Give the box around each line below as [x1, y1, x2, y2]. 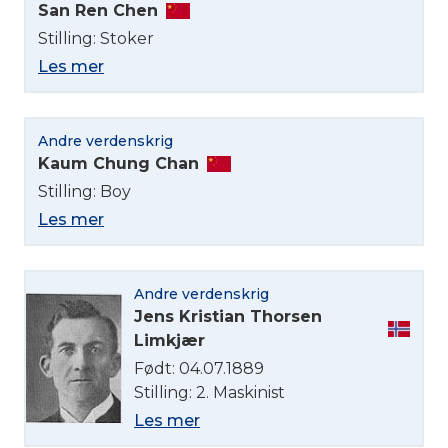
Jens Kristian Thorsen [134, 306, 322, 326]
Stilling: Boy [38, 181, 131, 201]
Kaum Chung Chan [38, 153, 199, 173]
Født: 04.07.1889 [134, 358, 264, 378]
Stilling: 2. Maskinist [134, 382, 285, 402]
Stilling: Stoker [38, 28, 154, 48]
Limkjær [134, 330, 205, 350]
